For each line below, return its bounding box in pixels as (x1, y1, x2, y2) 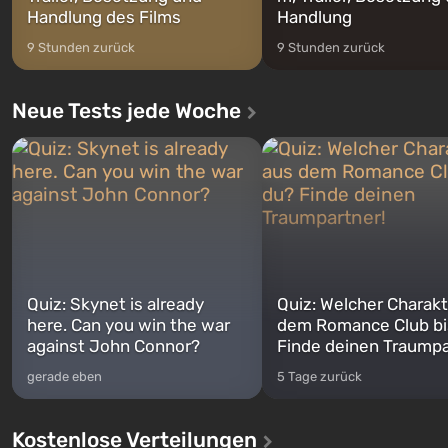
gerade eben (27, 368, 102, 384)
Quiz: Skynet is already (27, 293, 204, 314)
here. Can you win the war (27, 314, 230, 335)
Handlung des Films (27, 6, 181, 27)
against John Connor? (27, 335, 200, 356)
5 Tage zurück (277, 368, 362, 384)
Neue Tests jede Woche (12, 97, 241, 123)
